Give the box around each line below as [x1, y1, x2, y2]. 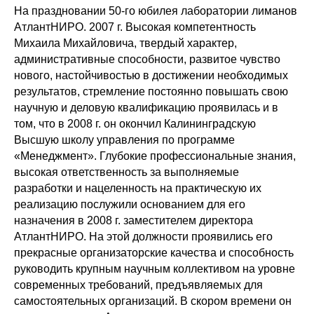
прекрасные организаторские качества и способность [14, 247, 294, 259]
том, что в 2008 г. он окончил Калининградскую [14, 118, 256, 130]
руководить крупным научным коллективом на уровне [14, 263, 295, 275]
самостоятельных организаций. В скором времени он [14, 295, 292, 307]
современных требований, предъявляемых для [14, 279, 263, 291]
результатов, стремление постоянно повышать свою [14, 86, 288, 97]
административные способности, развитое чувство [14, 53, 280, 65]
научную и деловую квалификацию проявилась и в [14, 102, 278, 114]
